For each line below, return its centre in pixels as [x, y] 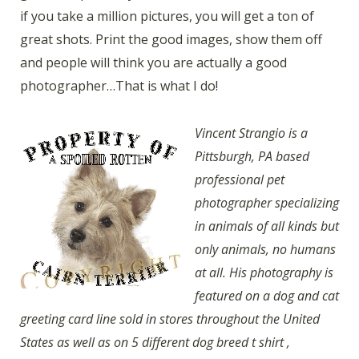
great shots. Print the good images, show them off [171, 40]
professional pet [240, 179]
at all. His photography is [264, 272]
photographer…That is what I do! [119, 86]
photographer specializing [267, 202]
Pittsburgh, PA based [252, 156]
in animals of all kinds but [267, 226]
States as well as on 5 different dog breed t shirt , [155, 342]
